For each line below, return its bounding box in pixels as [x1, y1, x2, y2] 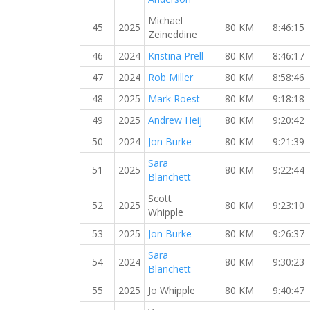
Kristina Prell [148, 49, 203, 62]
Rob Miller [148, 71, 193, 84]
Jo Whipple [148, 284, 195, 297]
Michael [148, 14, 183, 27]
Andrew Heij [148, 113, 202, 127]
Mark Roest [148, 92, 200, 105]
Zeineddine [148, 28, 197, 41]
